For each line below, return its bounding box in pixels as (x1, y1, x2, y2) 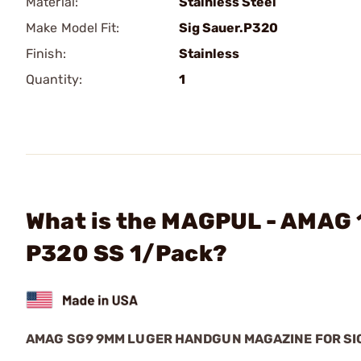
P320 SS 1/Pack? (26, 240, 227, 267)
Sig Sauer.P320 (179, 20, 278, 35)
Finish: (26, 46, 66, 61)
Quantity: (26, 72, 82, 87)
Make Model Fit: (26, 20, 120, 35)
